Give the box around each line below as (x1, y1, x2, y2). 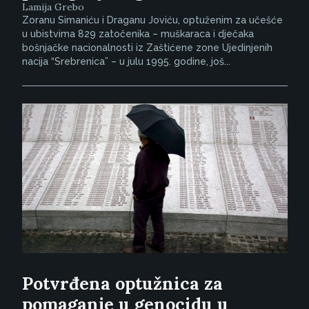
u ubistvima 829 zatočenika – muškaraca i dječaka (21, 28, 254, 39)
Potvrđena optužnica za (21, 272, 223, 295)
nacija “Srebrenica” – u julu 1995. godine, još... (21, 55, 230, 67)
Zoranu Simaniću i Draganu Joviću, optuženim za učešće (21, 14, 283, 26)
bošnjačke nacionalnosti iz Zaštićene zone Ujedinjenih (21, 41, 272, 53)
